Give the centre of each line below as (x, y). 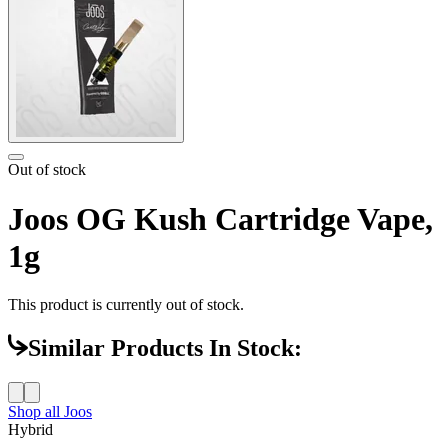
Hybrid (30, 430)
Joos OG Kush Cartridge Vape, (220, 218)
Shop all (36, 412)
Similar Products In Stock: (165, 348)
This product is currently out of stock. (126, 305)
